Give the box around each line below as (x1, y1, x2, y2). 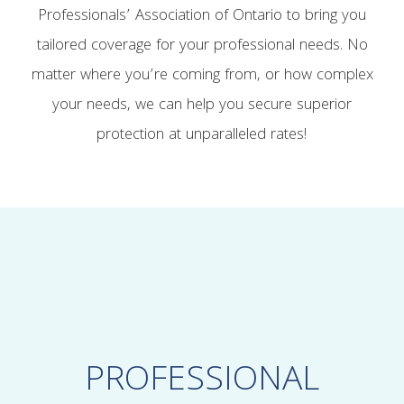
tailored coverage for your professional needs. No (36, 32, 368, 60)
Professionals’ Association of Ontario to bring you (38, 3, 366, 30)
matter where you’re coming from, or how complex (31, 62, 373, 89)
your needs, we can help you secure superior (52, 92, 352, 119)
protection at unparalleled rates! (96, 122, 308, 149)
